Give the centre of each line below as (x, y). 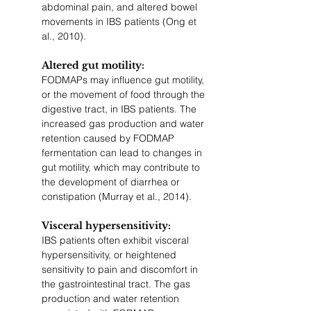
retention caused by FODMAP (109, 138)
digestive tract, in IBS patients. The (120, 109)
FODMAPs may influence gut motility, (124, 80)
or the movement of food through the (125, 94)
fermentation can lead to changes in (123, 153)
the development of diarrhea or (112, 182)
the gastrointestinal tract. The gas (117, 284)
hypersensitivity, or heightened (110, 255)
